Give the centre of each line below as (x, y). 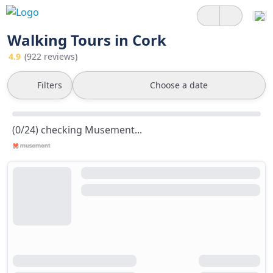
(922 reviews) (51, 56)
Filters (50, 85)
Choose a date (179, 85)
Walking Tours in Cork (87, 40)
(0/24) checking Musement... (77, 130)
